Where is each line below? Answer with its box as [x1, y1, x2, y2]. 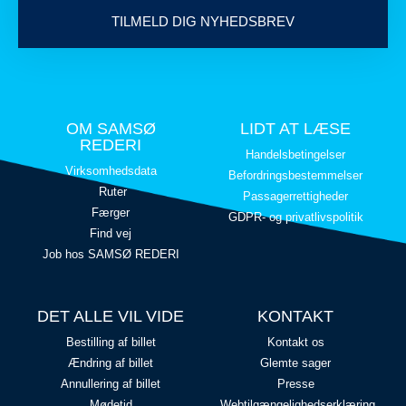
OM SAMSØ [65, 120, 156, 139]
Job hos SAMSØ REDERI [42, 247, 179, 262]
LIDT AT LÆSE [240, 120, 351, 139]
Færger [92, 206, 130, 220]
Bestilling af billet [65, 335, 156, 350]
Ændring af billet [68, 356, 153, 371]
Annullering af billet [61, 377, 160, 391]
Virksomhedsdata [64, 164, 157, 179]
